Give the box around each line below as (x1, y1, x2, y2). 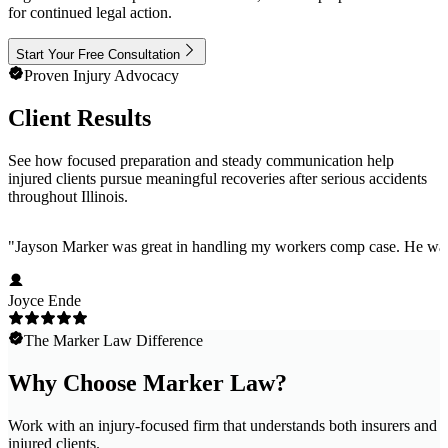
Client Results (8, 105, 151, 131)
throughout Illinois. (8, 187, 128, 205)
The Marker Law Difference (24, 331, 203, 349)
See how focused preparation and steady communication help (8, 151, 394, 169)
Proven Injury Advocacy (24, 67, 179, 85)
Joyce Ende (8, 291, 81, 309)
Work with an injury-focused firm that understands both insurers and (8, 416, 437, 434)
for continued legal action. (8, 4, 172, 22)
